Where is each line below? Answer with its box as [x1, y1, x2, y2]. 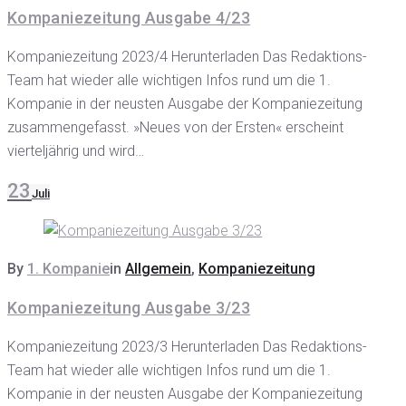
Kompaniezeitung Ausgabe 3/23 [7, 298, 251, 317]
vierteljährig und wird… [7, 142, 144, 159]
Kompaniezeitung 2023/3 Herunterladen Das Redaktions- [7, 338, 367, 355]
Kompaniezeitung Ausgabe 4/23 [7, 8, 251, 27]
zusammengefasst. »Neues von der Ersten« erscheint [7, 119, 343, 136]
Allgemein [125, 260, 191, 277]
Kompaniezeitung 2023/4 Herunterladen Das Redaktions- [7, 48, 367, 65]
